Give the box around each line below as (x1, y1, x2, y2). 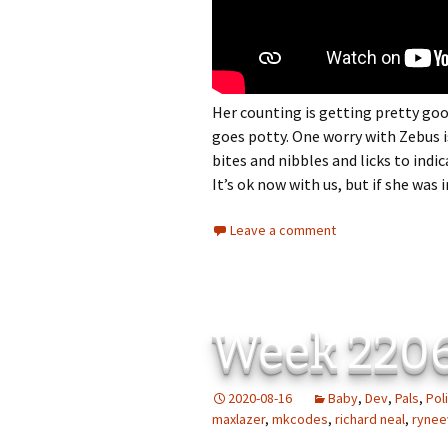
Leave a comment (230, 221, 336, 240)
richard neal (335, 410, 405, 429)
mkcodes (272, 410, 328, 429)
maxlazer (212, 410, 265, 429)
